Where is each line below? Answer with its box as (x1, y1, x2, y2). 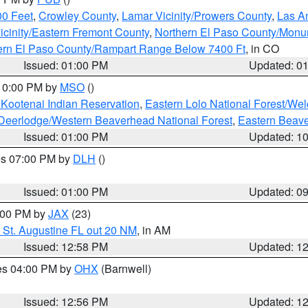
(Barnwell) (98, 261, 151, 276)
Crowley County (38, 8, 116, 23)
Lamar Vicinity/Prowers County (122, 8, 272, 23)
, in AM (137, 222, 170, 238)
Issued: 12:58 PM (23, 239, 109, 254)
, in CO (245, 41, 279, 56)
